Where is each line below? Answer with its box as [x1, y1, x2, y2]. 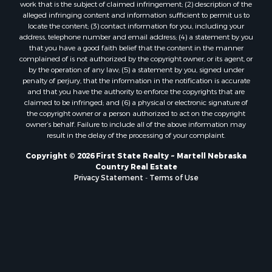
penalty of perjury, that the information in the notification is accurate [22, 75, 250, 86]
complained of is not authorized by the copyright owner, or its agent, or [19, 53, 253, 64]
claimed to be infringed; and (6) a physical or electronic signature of [24, 97, 248, 107]
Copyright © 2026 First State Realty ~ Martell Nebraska [25, 151, 246, 161]
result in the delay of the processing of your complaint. [47, 130, 225, 140]
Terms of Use [149, 172, 199, 183]
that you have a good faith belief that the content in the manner [29, 42, 243, 53]
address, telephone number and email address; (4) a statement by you [19, 32, 253, 42]
